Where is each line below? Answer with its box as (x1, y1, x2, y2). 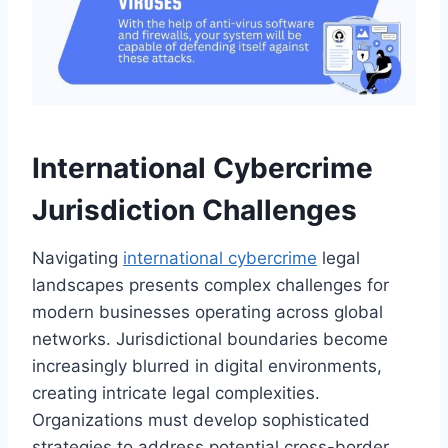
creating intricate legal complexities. (32, 382, 320, 403)
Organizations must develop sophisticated (32, 409, 370, 430)
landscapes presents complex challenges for (32, 274, 389, 295)
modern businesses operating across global (32, 301, 383, 322)
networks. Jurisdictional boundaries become (32, 328, 388, 349)
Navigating (32, 247, 123, 268)
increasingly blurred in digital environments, (32, 355, 382, 376)
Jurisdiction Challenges (32, 192, 357, 227)
